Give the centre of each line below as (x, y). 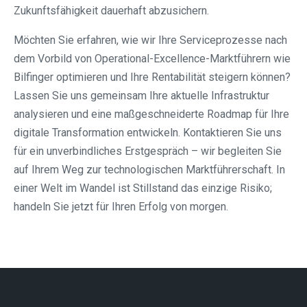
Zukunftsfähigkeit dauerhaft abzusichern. (111, 11)
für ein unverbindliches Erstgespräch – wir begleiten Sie (148, 151)
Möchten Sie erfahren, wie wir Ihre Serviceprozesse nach (150, 40)
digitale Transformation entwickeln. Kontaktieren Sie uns (148, 133)
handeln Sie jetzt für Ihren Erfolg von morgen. (121, 207)
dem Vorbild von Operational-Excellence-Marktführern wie (152, 59)
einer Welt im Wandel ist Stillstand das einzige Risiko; (143, 188)
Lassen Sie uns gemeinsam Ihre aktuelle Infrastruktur (142, 96)
